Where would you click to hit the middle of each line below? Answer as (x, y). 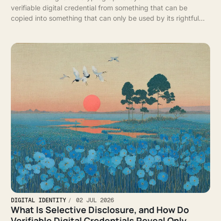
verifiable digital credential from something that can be (99, 8)
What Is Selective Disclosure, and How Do (100, 209)
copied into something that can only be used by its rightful (105, 18)
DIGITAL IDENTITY (39, 200)
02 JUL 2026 (93, 200)
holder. (22, 29)
